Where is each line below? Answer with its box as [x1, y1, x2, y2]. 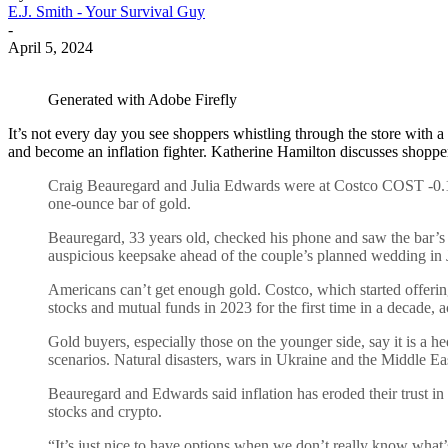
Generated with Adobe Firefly [48, 90, 237, 108]
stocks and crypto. [48, 402, 162, 420]
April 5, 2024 [8, 38, 93, 56]
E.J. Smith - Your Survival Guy [8, 2, 205, 20]
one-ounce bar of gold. [48, 194, 191, 212]
